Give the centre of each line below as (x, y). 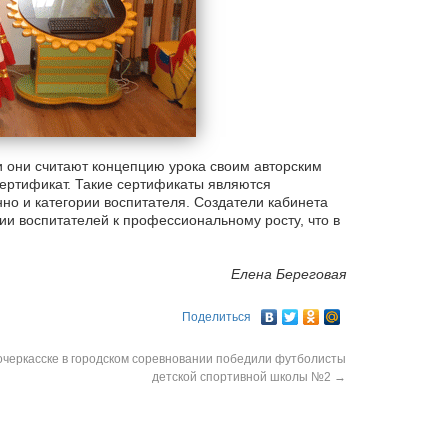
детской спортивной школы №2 (243, 376)
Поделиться (216, 316)
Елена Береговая (288, 274)
